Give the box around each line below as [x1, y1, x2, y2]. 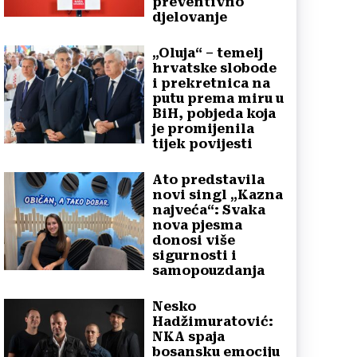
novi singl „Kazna [152, 186, 283, 202]
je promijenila [152, 120, 254, 136]
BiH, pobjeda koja [152, 105, 276, 121]
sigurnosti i [152, 247, 237, 263]
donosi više [152, 232, 235, 248]
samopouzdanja [152, 262, 265, 278]
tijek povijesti [152, 135, 253, 151]
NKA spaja [152, 328, 225, 344]
